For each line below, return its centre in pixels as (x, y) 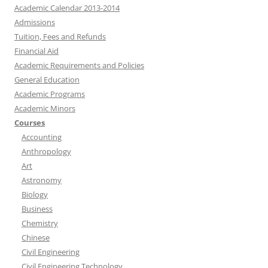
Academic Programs (50, 94)
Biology (35, 194)
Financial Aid (36, 51)
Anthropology (46, 151)
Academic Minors (45, 108)
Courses (30, 123)
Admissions (35, 22)
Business (37, 209)
